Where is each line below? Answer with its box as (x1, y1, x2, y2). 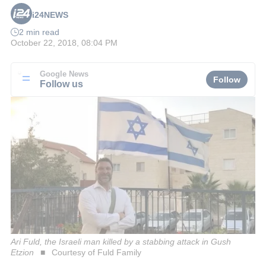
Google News (40, 69, 88, 78)
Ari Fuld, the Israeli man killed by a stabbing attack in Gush (11, 236, 231, 246)
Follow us (40, 78, 83, 89)
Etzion (11, 247, 34, 257)
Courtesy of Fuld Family (51, 247, 141, 257)
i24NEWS (32, 10, 68, 20)
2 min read (19, 27, 59, 37)
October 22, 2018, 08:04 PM (11, 38, 118, 48)
